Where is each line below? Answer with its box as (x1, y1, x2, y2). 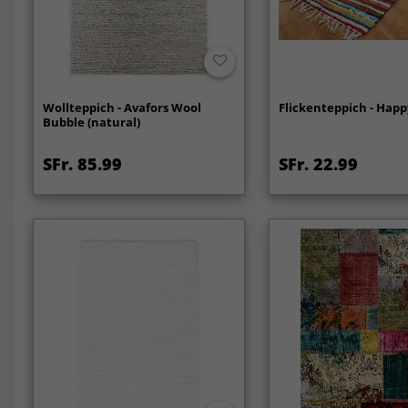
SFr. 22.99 (279, 152, 359, 175)
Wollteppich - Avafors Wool (42, 98, 201, 116)
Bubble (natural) (42, 113, 140, 130)
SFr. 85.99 (42, 152, 122, 175)
